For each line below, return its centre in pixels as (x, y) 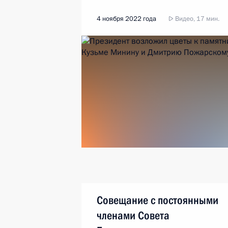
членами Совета (133, 216)
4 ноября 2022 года (126, 19)
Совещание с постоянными (158, 200)
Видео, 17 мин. (196, 19)
